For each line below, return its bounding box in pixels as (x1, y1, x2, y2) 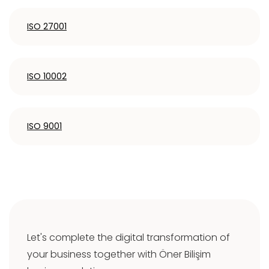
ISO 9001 (27, 120, 62, 132)
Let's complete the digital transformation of (27, 231, 230, 244)
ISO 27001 (27, 20, 67, 32)
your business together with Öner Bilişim (27, 247, 211, 261)
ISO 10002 (27, 70, 67, 82)
